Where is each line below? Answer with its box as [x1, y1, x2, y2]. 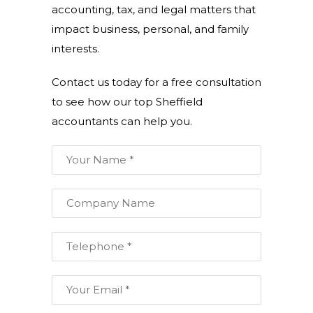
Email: [52, 275, 85, 289]
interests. [52, 42, 99, 55]
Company [52, 189, 106, 202]
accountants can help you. [52, 115, 192, 128]
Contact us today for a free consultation [52, 75, 261, 89]
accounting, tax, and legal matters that [52, 3, 256, 16]
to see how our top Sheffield [52, 95, 203, 108]
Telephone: [52, 232, 115, 245]
